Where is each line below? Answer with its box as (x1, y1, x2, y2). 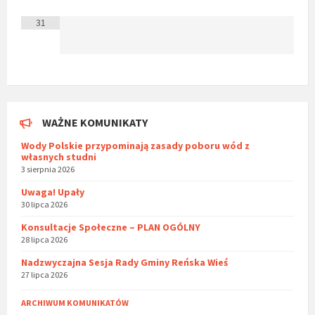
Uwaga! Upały (21, 186, 84, 199)
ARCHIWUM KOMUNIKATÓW (21, 297, 129, 309)
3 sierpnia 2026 (21, 164, 75, 175)
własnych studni (21, 150, 96, 164)
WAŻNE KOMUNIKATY (42, 115, 148, 130)
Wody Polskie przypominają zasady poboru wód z (21, 139, 250, 153)
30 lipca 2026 (21, 199, 67, 210)
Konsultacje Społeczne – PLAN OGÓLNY (21, 221, 200, 234)
